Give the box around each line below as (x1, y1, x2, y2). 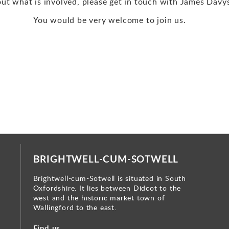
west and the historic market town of (33, 192, 165, 202)
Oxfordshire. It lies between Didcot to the (33, 182, 181, 193)
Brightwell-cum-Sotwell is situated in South (33, 173, 187, 183)
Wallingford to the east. (33, 202, 117, 212)
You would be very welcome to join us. (33, 14, 196, 26)
